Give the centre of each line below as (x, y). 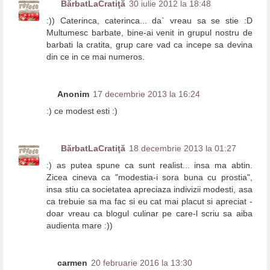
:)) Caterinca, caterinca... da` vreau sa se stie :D (149, 20)
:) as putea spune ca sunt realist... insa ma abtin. (149, 165)
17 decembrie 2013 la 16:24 (147, 94)
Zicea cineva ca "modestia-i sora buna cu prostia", (149, 177)
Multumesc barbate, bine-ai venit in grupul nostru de (149, 32)
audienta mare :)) (80, 225)
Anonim (74, 94)
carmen (73, 262)
